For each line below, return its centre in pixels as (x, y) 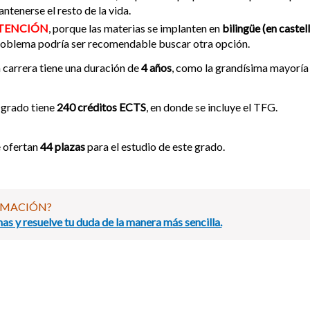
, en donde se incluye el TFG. (212, 107)
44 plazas (64, 146)
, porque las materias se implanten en (135, 28)
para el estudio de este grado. (156, 146)
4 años (156, 67)
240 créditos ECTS (101, 107)
